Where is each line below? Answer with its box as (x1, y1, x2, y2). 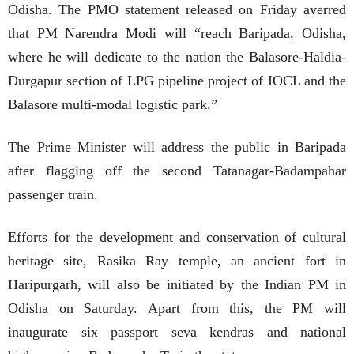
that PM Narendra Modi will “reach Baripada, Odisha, (8, 25, 346, 42)
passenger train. (8, 186, 98, 203)
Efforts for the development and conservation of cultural (8, 229, 346, 246)
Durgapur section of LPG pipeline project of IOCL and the (8, 73, 346, 89)
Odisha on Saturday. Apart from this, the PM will (8, 300, 346, 317)
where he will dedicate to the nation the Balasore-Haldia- (8, 49, 346, 66)
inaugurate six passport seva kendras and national (8, 324, 346, 341)
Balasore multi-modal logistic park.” (8, 96, 217, 113)
